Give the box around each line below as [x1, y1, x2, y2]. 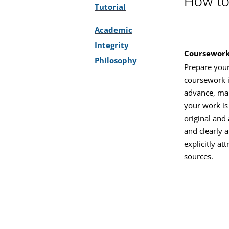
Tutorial [95, 1, 126, 12]
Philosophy [95, 55, 137, 65]
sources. [184, 151, 213, 162]
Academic [95, 24, 132, 35]
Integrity [95, 39, 129, 50]
